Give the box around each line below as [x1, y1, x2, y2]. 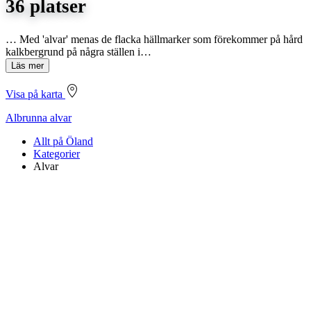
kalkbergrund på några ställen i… [6, 45, 151, 58]
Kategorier [33, 147, 80, 160]
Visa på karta [6, 87, 65, 100]
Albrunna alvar [6, 111, 72, 124]
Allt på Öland [33, 135, 93, 147]
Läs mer [11, 60, 44, 71]
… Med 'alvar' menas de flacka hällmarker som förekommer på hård [6, 33, 303, 45]
